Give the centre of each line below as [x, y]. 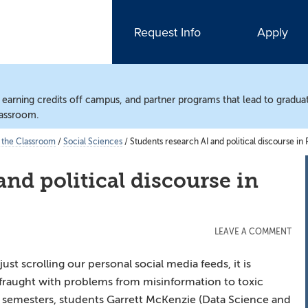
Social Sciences [93, 142]
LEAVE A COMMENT [253, 232]
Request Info [167, 32]
